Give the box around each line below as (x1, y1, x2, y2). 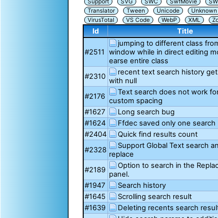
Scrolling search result (118, 192, 192, 201)
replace (109, 150, 134, 159)
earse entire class (109, 56, 169, 66)
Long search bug (118, 108, 175, 117)
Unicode (157, 7, 180, 15)
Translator (88, 7, 115, 15)
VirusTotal (88, 17, 115, 24)
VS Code (126, 17, 150, 24)
